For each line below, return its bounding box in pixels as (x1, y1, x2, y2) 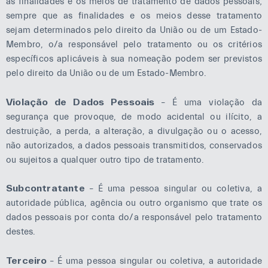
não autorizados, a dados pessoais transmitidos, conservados (6, 140, 262, 151)
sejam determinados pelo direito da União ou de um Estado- (6, 25, 262, 35)
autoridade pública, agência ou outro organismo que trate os (6, 198, 262, 208)
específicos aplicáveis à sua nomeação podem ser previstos (6, 54, 262, 64)
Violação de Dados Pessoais (6, 96, 162, 107)
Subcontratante (6, 182, 89, 193)
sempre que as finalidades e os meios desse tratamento (6, 11, 262, 21)
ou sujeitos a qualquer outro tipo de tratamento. (6, 154, 205, 165)
